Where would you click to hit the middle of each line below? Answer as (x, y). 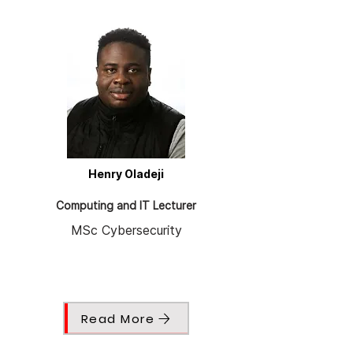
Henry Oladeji (126, 174)
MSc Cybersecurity (126, 230)
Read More (118, 318)
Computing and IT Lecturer (126, 206)
